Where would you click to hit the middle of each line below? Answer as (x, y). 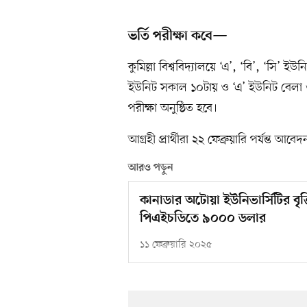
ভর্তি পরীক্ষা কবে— (178, 37)
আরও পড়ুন (151, 168)
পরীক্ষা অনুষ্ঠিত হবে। (173, 109)
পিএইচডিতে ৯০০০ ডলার (203, 219)
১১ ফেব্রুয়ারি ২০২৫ (176, 245)
